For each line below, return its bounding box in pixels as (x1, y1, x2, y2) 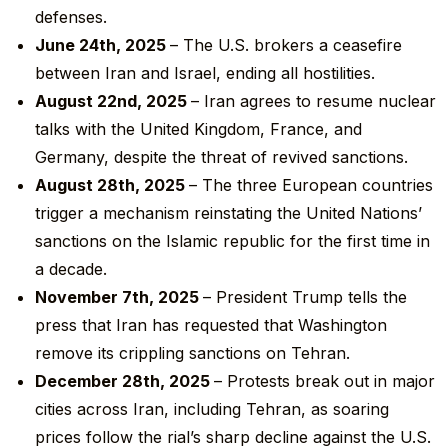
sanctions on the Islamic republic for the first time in (35, 231, 431, 252)
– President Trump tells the (203, 287, 408, 308)
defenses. (35, 7, 108, 28)
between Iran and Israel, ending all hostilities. (35, 63, 376, 84)
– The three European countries (189, 175, 434, 196)
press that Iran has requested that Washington (35, 315, 388, 336)
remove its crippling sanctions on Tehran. (35, 343, 351, 364)
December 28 (35, 371, 144, 392)
